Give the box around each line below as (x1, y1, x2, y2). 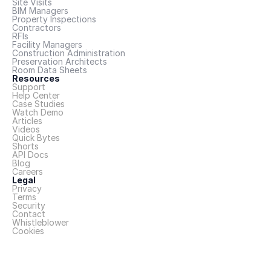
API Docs (12, 149, 48, 160)
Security (12, 200, 45, 211)
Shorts (12, 141, 39, 151)
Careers (12, 166, 43, 177)
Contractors (12, 22, 61, 33)
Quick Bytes (12, 132, 60, 143)
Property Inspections (12, 14, 96, 24)
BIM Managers (12, 5, 68, 16)
